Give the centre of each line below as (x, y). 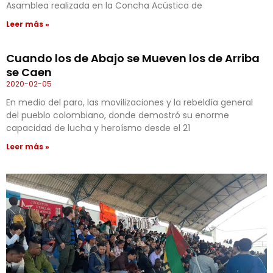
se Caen (29, 73)
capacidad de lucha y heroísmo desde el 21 (98, 128)
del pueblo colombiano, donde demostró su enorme (118, 115)
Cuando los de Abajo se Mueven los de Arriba (133, 58)
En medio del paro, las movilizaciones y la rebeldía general (129, 103)
